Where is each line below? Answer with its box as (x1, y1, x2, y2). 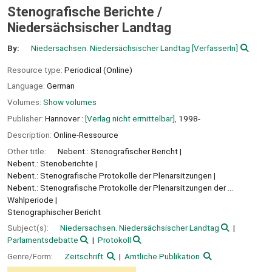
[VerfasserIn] (190, 42, 239, 53)
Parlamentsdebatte (7, 235, 78, 245)
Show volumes (43, 97, 97, 107)
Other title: (7, 146, 48, 156)
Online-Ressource (53, 129, 118, 140)
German (47, 81, 75, 91)
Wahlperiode (7, 194, 53, 205)
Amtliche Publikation (124, 251, 200, 262)
